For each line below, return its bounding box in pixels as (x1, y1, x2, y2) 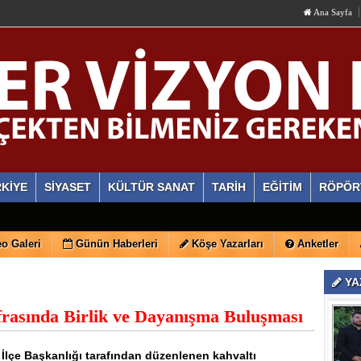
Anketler (297, 238, 338, 250)
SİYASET (44, 180, 91, 193)
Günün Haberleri (76, 238, 158, 250)
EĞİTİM (263, 180, 302, 193)
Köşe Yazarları (192, 238, 263, 250)
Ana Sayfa (312, 7, 352, 17)
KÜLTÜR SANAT (108, 180, 195, 193)
